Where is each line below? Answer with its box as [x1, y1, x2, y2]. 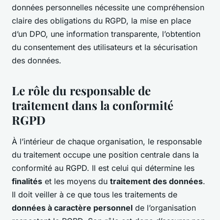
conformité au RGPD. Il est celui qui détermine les [12, 163, 194, 173]
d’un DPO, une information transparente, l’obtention [12, 28, 200, 39]
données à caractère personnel [12, 202, 133, 213]
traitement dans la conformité [12, 97, 173, 113]
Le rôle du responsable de [12, 82, 151, 98]
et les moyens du [42, 176, 110, 186]
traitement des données [110, 176, 203, 186]
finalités [12, 176, 42, 186]
